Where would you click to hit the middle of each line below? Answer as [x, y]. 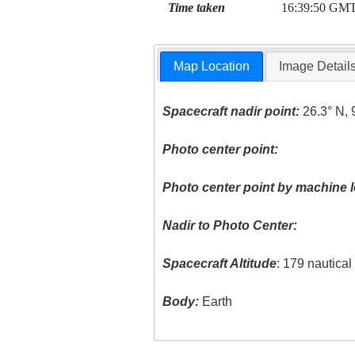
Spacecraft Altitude [220, 264]
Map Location [212, 67]
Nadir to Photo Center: [230, 226]
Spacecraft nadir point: [231, 112]
